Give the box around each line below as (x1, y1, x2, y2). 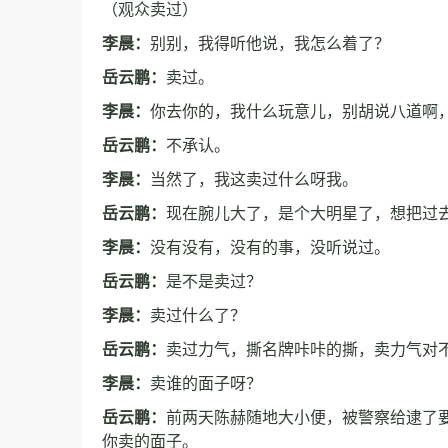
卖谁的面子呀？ (150, 375, 262, 392)
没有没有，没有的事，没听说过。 (150, 239, 390, 256)
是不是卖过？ (166, 273, 262, 290)
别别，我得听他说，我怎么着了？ (150, 35, 390, 52)
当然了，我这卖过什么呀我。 (150, 171, 358, 188)
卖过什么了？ (150, 307, 246, 324)
